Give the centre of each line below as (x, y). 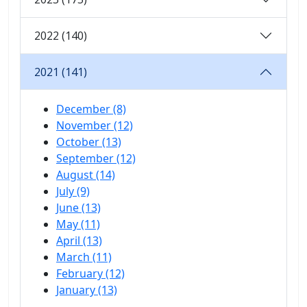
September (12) (96, 159)
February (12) (90, 274)
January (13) (87, 290)
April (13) (79, 241)
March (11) (84, 257)
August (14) (86, 175)
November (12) (95, 126)
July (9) (73, 192)
